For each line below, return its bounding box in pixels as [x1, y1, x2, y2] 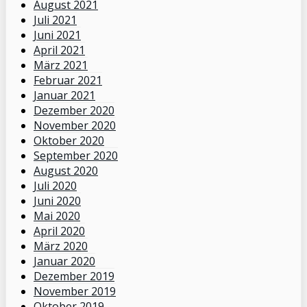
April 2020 [34, 223, 85, 239]
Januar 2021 [34, 88, 95, 103]
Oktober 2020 [34, 133, 104, 149]
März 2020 [34, 238, 88, 254]
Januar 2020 [34, 254, 95, 269]
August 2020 [34, 163, 98, 179]
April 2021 [34, 42, 85, 58]
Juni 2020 [34, 193, 81, 209]
